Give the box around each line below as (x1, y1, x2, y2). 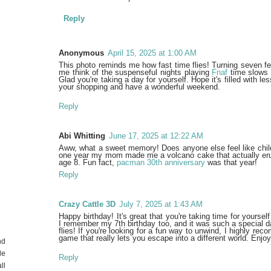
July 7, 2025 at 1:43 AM (119, 199, 203, 209)
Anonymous (59, 48, 104, 57)
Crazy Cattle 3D (59, 199, 116, 209)
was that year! (205, 157, 257, 167)
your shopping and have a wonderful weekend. (59, 82, 220, 91)
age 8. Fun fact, (59, 157, 117, 167)
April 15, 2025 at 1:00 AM (108, 48, 197, 57)
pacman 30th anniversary (117, 157, 205, 167)
